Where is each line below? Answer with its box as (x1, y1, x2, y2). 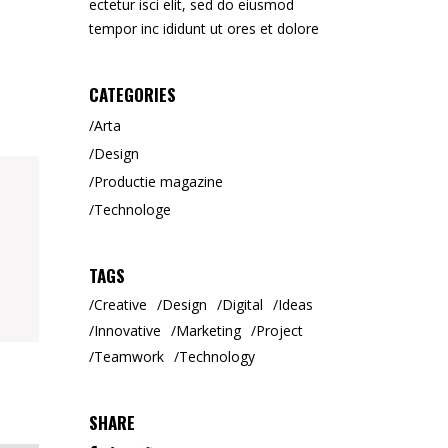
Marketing (175, 321, 241, 340)
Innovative (93, 321, 161, 340)
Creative (93, 295, 147, 314)
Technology (178, 347, 255, 366)
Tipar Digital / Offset (67, 2, 189, 25)
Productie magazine (93, 172, 223, 191)
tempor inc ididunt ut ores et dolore (88, 19, 319, 38)
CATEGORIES (88, 82, 176, 107)
